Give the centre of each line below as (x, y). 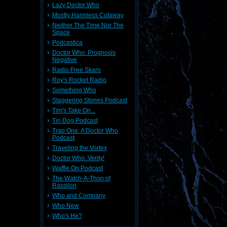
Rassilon (64, 185)
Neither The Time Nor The (88, 25)
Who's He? (67, 216)
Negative (65, 60)
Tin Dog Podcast (75, 121)
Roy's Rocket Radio (79, 80)
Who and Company (79, 196)
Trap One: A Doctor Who (85, 131)
